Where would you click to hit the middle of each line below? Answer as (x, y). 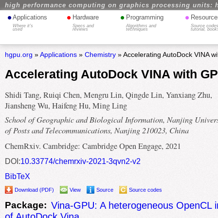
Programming (145, 17)
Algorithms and (141, 26)
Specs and (83, 26)
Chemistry (100, 54)
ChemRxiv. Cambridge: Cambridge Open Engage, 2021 (93, 146)
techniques (137, 29)
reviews (81, 29)
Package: (26, 205)
